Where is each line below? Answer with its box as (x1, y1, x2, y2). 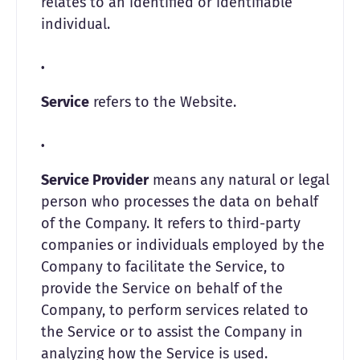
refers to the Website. (89, 93, 236, 111)
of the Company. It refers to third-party (41, 215, 301, 232)
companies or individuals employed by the (41, 236, 325, 254)
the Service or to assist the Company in (41, 323, 303, 341)
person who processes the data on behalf (41, 193, 318, 211)
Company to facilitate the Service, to (41, 258, 285, 276)
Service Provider (41, 171, 149, 189)
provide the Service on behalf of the (41, 280, 283, 297)
